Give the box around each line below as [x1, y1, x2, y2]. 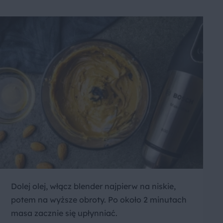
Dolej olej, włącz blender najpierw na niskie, [11, 181, 176, 191]
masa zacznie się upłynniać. [11, 208, 117, 218]
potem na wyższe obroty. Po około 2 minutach [11, 195, 187, 205]
